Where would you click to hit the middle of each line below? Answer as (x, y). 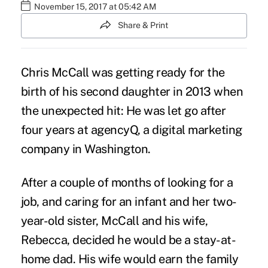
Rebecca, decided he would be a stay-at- (128, 240)
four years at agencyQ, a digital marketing (131, 130)
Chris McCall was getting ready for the (123, 72)
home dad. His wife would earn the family (130, 259)
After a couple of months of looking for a (127, 182)
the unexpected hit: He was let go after (123, 110)
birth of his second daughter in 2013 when (132, 91)
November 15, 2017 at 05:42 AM (95, 7)
